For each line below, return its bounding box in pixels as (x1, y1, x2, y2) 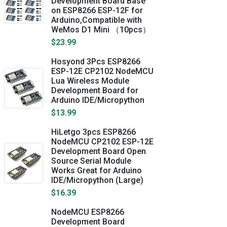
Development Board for (51, 86, 138, 95)
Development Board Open (51, 146, 146, 156)
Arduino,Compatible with (51, 15, 142, 25)
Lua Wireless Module (51, 76, 129, 86)
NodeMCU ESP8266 (51, 207, 124, 217)
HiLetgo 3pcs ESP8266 (51, 127, 136, 137)
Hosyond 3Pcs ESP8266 (51, 57, 140, 66)
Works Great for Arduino (51, 166, 142, 175)
